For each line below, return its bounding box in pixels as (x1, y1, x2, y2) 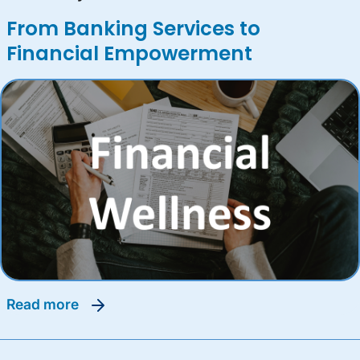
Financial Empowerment (6, 39, 252, 67)
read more (15, 295, 82, 313)
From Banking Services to (6, 14, 260, 42)
